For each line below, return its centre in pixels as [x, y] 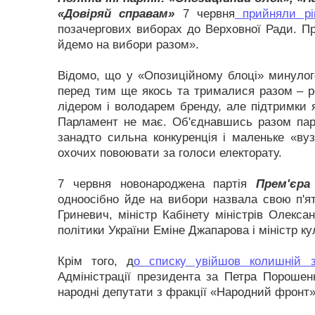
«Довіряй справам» [116, 14]
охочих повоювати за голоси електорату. [170, 153]
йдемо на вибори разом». [128, 45]
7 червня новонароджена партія [157, 184]
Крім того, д [96, 261]
